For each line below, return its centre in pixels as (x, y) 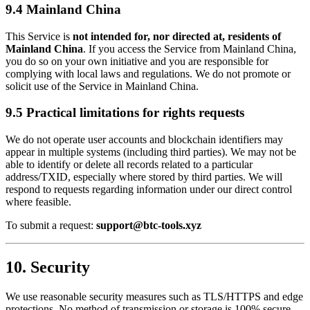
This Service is (39, 36)
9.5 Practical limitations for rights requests (125, 113)
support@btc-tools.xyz (149, 226)
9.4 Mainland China (63, 9)
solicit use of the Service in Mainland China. (102, 86)
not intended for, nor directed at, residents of (177, 36)
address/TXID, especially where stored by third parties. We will (144, 177)
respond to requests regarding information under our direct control (149, 190)
